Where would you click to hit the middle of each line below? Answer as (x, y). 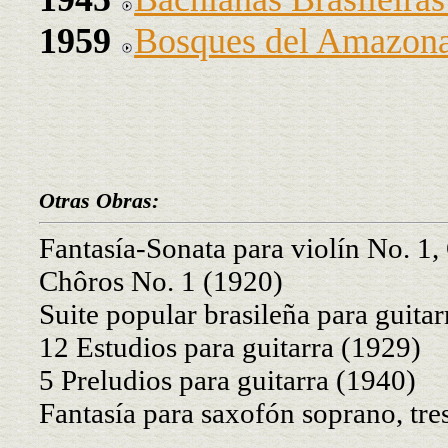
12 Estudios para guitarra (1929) (230, 346)
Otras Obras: (99, 200)
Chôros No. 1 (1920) (161, 280)
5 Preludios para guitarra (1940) (227, 379)
